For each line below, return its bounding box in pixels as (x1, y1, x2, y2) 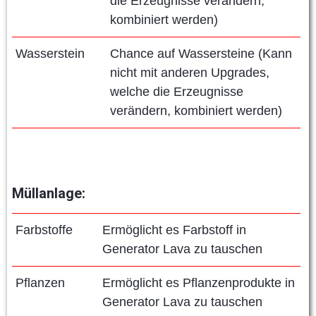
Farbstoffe (16, 223, 73, 238)
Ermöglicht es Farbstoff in (102, 223, 246, 238)
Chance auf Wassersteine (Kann (110, 47, 292, 61)
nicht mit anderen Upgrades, (110, 66, 269, 80)
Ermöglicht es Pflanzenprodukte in (102, 276, 295, 291)
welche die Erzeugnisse (110, 85, 243, 99)
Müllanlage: (12, 185, 85, 202)
